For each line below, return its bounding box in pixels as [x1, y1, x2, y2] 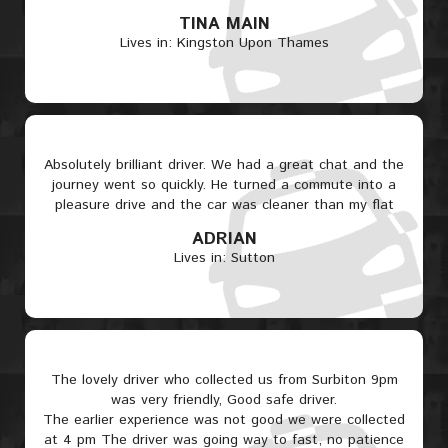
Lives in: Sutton [173, 248, 275, 268]
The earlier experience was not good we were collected [43, 410, 405, 430]
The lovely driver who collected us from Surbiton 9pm [50, 370, 398, 390]
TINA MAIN [178, 12, 270, 36]
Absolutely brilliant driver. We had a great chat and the [44, 155, 404, 175]
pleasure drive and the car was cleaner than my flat [54, 195, 394, 215]
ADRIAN [191, 227, 257, 251]
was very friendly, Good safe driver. [111, 390, 337, 410]
